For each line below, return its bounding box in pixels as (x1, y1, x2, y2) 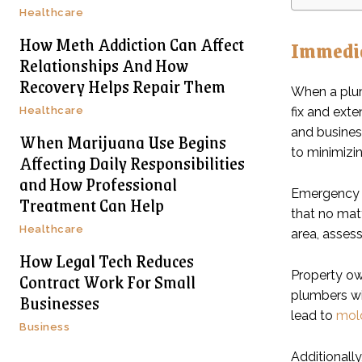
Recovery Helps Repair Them (19, 71, 225, 100)
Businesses (19, 288, 99, 317)
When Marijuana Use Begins (19, 127, 226, 156)
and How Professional (19, 169, 177, 198)
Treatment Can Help (19, 190, 164, 219)
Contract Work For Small (19, 267, 196, 296)
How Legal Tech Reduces (19, 246, 194, 275)
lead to (291, 307, 336, 323)
